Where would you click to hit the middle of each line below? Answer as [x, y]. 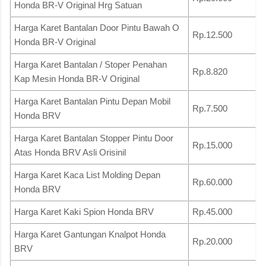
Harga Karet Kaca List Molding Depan [87, 175]
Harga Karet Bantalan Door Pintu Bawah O [97, 27]
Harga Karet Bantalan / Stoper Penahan [91, 64]
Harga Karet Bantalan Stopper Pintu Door [94, 138]
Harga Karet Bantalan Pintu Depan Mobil [92, 101]
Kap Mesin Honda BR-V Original [77, 78]
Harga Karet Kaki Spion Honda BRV [84, 211]
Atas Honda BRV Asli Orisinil [70, 152]
